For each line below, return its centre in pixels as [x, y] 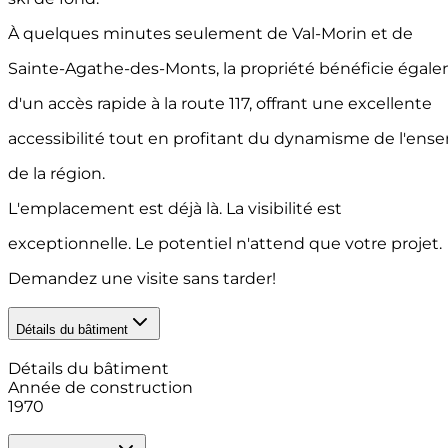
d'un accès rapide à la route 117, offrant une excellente [220, 104]
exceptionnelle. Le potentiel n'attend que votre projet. [225, 244]
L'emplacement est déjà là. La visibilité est [175, 209]
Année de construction [100, 387]
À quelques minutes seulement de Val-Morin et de [210, 34]
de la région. [56, 174]
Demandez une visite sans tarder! [142, 279]
